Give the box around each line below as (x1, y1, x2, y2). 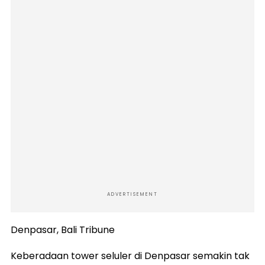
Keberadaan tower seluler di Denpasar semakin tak (11, 249, 250, 263)
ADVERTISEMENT (107, 191, 158, 198)
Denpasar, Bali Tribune (11, 223, 115, 237)
